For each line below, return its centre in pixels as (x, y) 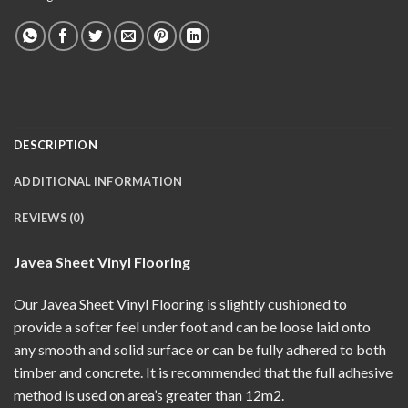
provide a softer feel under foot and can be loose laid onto (192, 327)
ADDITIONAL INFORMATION (98, 182)
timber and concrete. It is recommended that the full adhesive (203, 372)
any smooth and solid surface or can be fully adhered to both (200, 350)
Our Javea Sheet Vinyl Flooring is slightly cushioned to (180, 304)
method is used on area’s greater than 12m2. (149, 395)
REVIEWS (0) (49, 218)
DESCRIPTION (56, 145)
